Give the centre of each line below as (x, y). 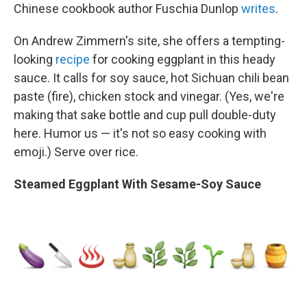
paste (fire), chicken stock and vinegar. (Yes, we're (149, 97)
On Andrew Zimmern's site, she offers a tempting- (149, 41)
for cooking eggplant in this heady (183, 60)
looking (35, 60)
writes (258, 9)
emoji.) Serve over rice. (76, 152)
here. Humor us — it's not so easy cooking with (140, 134)
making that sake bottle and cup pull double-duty (145, 115)
